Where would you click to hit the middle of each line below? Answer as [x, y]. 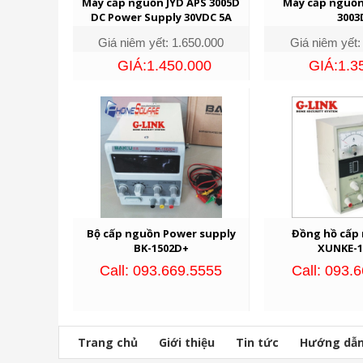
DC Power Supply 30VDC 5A [161, 17]
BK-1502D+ [161, 248]
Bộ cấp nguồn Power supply [161, 233]
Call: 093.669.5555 [161, 270]
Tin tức [257, 342]
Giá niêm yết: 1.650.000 [161, 42]
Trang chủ [108, 342]
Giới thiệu [187, 342]
